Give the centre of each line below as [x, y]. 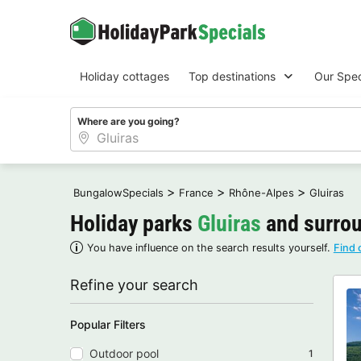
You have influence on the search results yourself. [210, 247]
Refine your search [134, 284]
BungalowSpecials [118, 192]
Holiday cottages [124, 76]
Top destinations [232, 76]
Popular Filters [108, 324]
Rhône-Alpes [261, 192]
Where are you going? [129, 121]
